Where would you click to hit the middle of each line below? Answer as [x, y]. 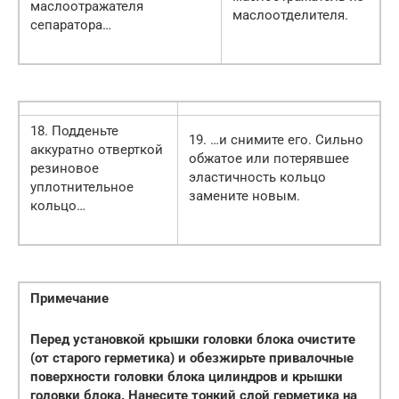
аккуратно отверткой [97, 149]
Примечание [69, 298]
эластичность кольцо [257, 177]
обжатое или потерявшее [269, 158]
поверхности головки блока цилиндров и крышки [187, 376]
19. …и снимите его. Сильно [276, 139]
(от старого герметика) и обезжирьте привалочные [192, 358]
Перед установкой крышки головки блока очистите [193, 339]
